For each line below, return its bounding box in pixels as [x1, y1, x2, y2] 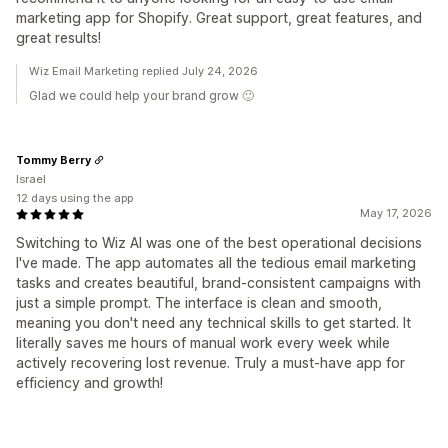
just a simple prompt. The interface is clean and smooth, [16, 294, 382, 312]
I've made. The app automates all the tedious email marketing [16, 254, 416, 272]
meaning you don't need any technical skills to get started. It [16, 314, 411, 332]
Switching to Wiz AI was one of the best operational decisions [16, 234, 422, 252]
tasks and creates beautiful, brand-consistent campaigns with [16, 274, 421, 292]
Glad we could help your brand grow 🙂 [29, 88, 254, 104]
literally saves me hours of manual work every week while [16, 334, 390, 352]
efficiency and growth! [16, 374, 163, 392]
